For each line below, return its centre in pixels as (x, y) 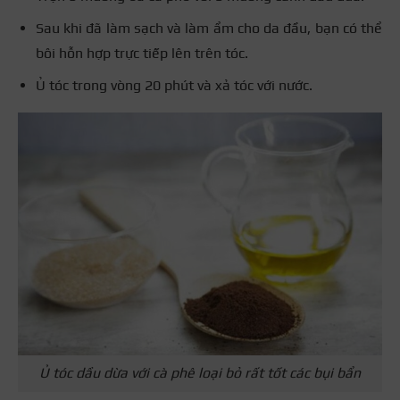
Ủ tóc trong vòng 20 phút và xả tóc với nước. (174, 86)
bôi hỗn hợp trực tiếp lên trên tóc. (142, 54)
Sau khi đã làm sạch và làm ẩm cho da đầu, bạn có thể (209, 29)
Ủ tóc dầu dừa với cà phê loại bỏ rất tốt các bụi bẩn (200, 373)
